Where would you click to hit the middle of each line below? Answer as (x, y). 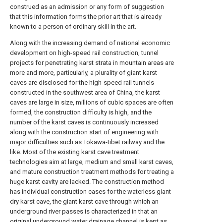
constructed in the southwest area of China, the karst (85, 92)
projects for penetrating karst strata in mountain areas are (92, 63)
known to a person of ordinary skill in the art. (73, 27)
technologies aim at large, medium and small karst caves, (92, 162)
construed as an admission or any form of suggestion (87, 7)
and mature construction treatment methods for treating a (92, 172)
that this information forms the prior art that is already (86, 17)
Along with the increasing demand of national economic (90, 43)
